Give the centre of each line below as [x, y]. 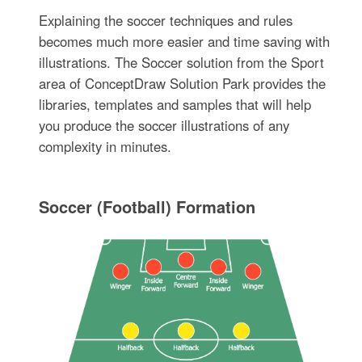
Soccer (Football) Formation [147, 207]
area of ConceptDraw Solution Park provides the [183, 84]
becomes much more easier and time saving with [185, 42]
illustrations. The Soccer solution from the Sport [182, 63]
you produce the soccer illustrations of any [164, 126]
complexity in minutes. [105, 147]
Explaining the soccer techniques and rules [166, 21]
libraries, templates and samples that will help [175, 105]
